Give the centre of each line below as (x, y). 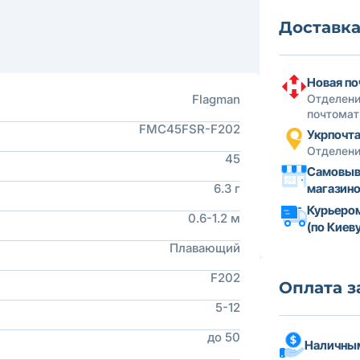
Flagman (216, 99)
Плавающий (205, 248)
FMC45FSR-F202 (190, 129)
